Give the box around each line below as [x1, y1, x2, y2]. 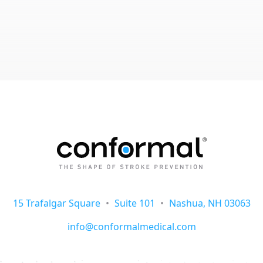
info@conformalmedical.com [67, 220, 196, 233]
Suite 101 [112, 197, 157, 210]
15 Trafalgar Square [12, 197, 103, 210]
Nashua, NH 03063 [166, 197, 251, 210]
